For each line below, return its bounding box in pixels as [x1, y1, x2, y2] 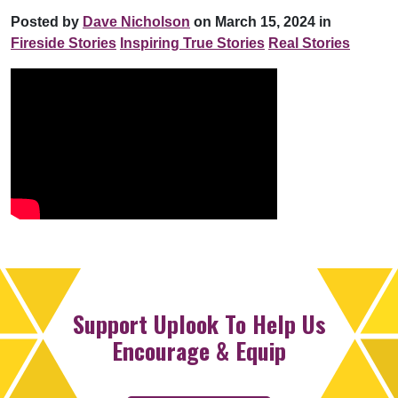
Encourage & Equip [112, 332, 286, 368]
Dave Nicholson [83, 13, 190, 29]
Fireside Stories [11, 35, 116, 51]
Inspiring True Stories [120, 35, 265, 51]
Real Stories [268, 35, 350, 51]
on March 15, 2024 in [190, 13, 331, 29]
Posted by [11, 13, 83, 29]
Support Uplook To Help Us [72, 306, 326, 341]
